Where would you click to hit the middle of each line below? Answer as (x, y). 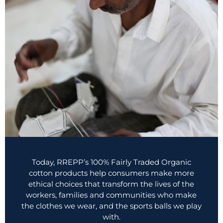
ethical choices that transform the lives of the (111, 184)
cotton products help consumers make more (111, 173)
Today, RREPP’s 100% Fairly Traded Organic (111, 162)
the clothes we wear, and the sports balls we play (111, 206)
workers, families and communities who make (111, 195)
